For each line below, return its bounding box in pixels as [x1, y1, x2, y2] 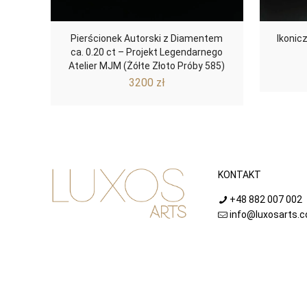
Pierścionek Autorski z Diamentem [71, 32, 223, 44]
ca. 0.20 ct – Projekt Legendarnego [71, 46, 223, 58]
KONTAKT [218, 169, 261, 180]
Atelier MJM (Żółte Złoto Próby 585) [69, 60, 225, 71]
